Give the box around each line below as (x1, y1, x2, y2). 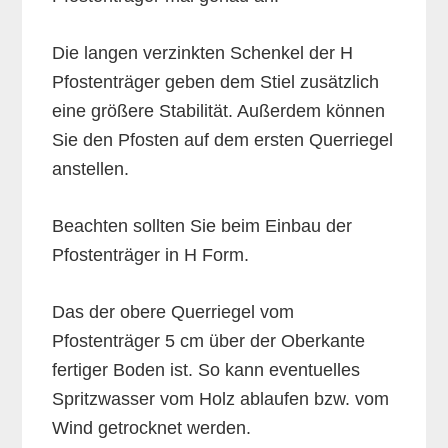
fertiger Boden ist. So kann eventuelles (52, 360, 361, 381)
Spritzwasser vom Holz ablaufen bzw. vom (52, 389, 390, 410)
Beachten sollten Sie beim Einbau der (52, 216, 353, 237)
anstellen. (52, 159, 130, 180)
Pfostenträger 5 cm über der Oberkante (52, 331, 366, 352)
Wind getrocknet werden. (52, 418, 252, 439)
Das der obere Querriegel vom (52, 302, 295, 323)
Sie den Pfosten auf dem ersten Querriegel (52, 130, 394, 151)
